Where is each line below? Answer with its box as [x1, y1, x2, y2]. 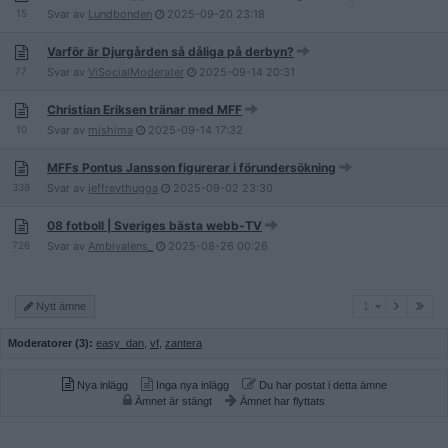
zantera [165, 337, 202, 349]
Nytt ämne [33, 300, 86, 312]
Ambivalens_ [88, 239, 153, 253]
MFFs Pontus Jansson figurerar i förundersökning [47, 160, 336, 175]
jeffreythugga [88, 181, 158, 195]
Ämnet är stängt [132, 395, 212, 407]
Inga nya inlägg [152, 379, 229, 391]
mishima [88, 123, 133, 137]
